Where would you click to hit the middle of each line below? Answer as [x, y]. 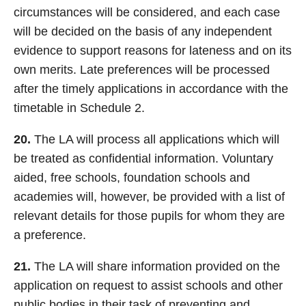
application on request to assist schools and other [148, 286]
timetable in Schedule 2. [79, 108]
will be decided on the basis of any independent [143, 31]
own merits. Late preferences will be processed [142, 70]
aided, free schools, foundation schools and [132, 178]
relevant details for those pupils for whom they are [149, 216]
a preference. [50, 235]
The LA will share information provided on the [155, 266]
